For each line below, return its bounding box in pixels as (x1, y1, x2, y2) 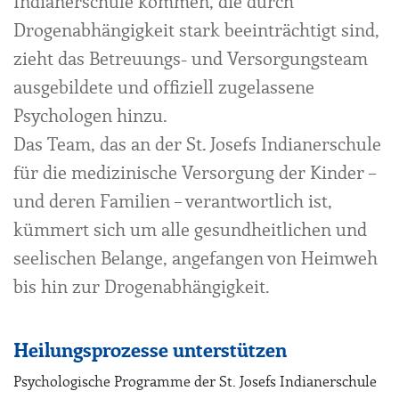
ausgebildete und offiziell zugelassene (13, 78, 314, 97)
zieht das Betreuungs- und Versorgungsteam (13, 50, 368, 69)
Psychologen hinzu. (13, 107, 167, 126)
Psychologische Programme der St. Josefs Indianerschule (13, 374, 377, 389)
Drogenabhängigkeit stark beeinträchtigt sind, (13, 21, 379, 40)
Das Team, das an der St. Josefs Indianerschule (13, 135, 381, 154)
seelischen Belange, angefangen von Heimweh (13, 249, 378, 268)
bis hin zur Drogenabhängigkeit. (13, 278, 270, 297)
